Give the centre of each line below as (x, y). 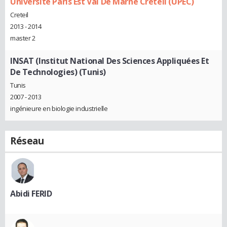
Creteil (20, 14)
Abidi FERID (31, 193)
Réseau (27, 141)
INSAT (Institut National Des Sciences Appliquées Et (110, 61)
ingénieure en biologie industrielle (59, 108)
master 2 (23, 38)
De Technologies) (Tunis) (58, 72)
